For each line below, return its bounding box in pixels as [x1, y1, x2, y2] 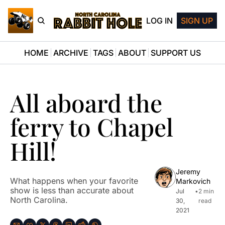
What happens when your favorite [10, 176, 138, 186]
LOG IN [146, 16, 173, 26]
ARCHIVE [53, 48, 88, 58]
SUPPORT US [151, 48, 201, 58]
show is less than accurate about [10, 185, 134, 195]
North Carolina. [10, 195, 68, 205]
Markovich [176, 177, 210, 185]
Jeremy [176, 167, 200, 176]
